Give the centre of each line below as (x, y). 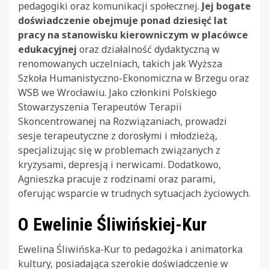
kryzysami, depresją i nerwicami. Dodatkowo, (119, 164)
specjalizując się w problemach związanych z (119, 150)
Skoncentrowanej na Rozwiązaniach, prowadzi (122, 121)
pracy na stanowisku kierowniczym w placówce (133, 35)
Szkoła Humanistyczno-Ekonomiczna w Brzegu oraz (134, 78)
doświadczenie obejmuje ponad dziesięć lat (123, 20)
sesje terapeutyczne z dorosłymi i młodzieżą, (118, 135)
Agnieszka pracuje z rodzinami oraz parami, (117, 179)
